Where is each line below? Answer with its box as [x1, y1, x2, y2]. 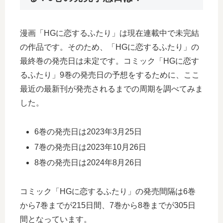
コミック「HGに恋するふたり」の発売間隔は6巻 [20, 187, 196, 196]
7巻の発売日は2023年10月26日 [34, 142, 147, 151]
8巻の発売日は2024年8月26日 [34, 158, 142, 167]
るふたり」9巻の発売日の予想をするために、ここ [20, 70, 200, 79]
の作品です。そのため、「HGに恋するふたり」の [20, 42, 199, 51]
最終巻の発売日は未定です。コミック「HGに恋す [20, 56, 199, 65]
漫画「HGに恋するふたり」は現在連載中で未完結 [20, 28, 199, 37]
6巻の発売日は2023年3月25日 [34, 127, 142, 136]
